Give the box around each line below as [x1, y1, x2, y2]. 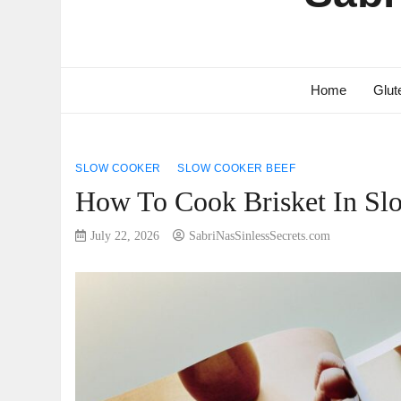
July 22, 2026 [90, 229, 160, 243]
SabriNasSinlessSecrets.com [189, 229, 331, 243]
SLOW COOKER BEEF [177, 162, 296, 175]
